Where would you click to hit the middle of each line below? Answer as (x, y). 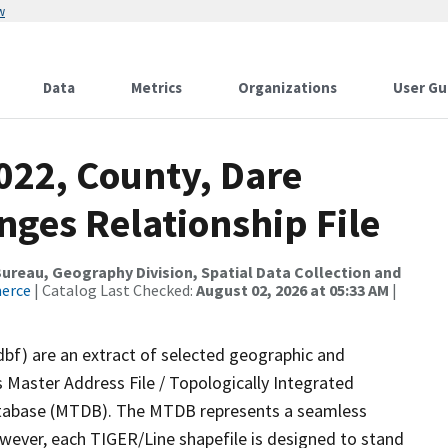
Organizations (287, 87)
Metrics (156, 87)
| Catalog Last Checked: (113, 290)
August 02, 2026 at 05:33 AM (292, 290)
